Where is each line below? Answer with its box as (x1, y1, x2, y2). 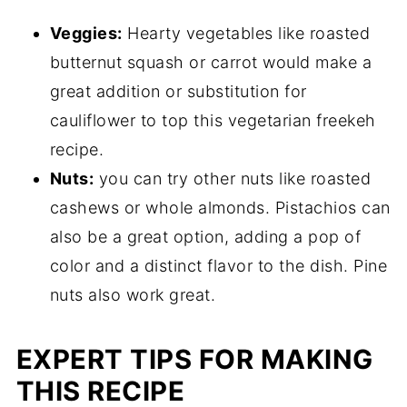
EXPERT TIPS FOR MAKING (15, 343, 373, 376)
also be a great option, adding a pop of (49, 227, 362, 247)
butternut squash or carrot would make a (49, 53, 372, 73)
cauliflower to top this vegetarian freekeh (49, 111, 376, 131)
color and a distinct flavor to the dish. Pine (49, 256, 388, 276)
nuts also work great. (49, 285, 216, 305)
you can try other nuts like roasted (94, 169, 372, 189)
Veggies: (49, 24, 123, 44)
